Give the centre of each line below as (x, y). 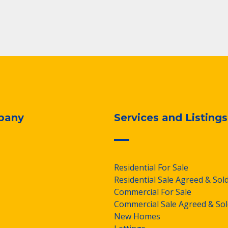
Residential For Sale (151, 167)
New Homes (137, 216)
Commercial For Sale (153, 192)
